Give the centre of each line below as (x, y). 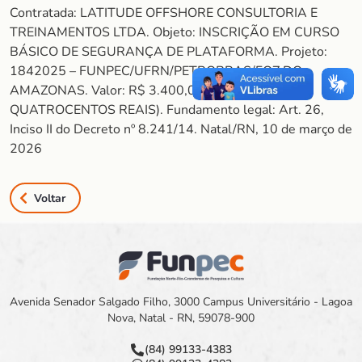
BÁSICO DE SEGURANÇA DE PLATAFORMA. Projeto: (168, 52)
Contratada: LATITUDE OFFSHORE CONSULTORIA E (164, 13)
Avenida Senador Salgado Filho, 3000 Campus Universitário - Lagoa (181, 302)
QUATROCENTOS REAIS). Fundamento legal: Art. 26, (167, 110)
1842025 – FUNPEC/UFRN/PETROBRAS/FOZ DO (156, 71)
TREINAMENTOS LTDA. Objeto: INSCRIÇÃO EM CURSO (175, 32)
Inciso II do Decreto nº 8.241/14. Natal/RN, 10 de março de (181, 129)
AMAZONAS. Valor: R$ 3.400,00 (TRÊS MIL (139, 90)
